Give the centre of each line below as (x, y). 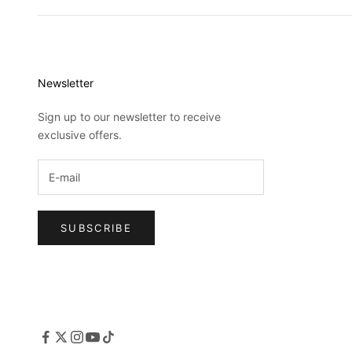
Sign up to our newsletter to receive (129, 116)
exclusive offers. (80, 134)
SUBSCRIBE (97, 227)
